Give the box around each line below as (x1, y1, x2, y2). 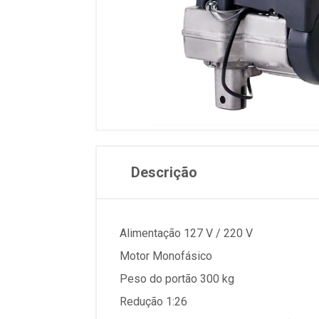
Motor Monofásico (120, 249, 212, 263)
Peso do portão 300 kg (120, 272, 234, 286)
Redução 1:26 (120, 295, 187, 308)
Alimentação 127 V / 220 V (120, 226, 253, 240)
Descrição (131, 164, 197, 181)
